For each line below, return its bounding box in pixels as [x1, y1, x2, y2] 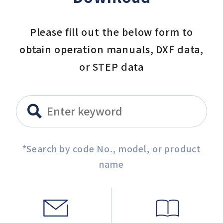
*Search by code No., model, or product [22, 142, 201, 155]
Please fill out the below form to [29, 24, 194, 39]
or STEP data [79, 59, 144, 74]
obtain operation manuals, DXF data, [19, 41, 204, 56]
